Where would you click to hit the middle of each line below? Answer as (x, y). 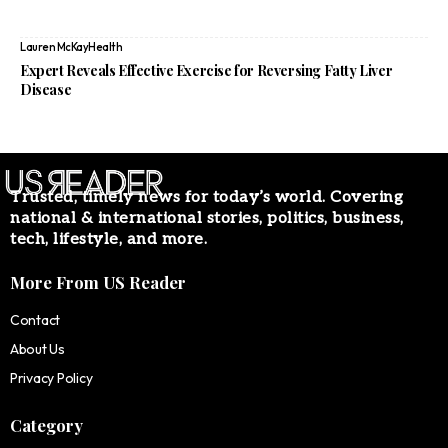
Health (105, 47)
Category (46, 425)
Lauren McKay (54, 47)
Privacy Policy (51, 378)
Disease (46, 89)
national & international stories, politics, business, (207, 218)
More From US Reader (98, 282)
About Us (37, 349)
